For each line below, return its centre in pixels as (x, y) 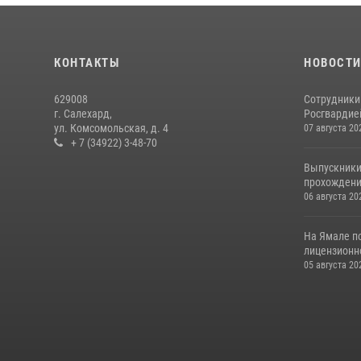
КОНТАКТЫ (87, 63)
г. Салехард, (83, 114)
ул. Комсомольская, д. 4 (111, 129)
